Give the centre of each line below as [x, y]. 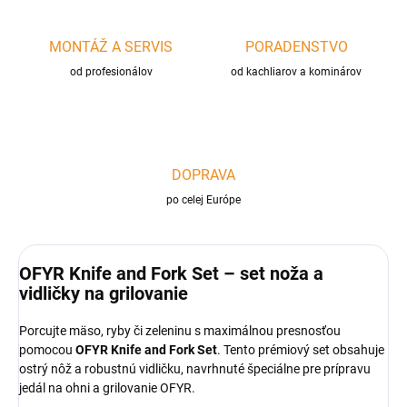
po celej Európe [203, 200]
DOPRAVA [203, 175]
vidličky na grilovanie [104, 294]
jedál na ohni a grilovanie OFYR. [107, 388]
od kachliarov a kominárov [296, 72]
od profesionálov [111, 72]
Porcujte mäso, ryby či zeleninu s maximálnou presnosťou [180, 331]
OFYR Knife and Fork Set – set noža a [171, 274]
